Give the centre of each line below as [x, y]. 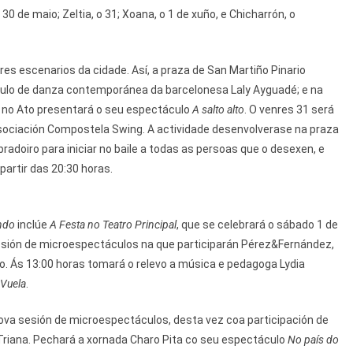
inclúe [32, 225]
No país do [313, 340]
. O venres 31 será [289, 110]
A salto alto [218, 110]
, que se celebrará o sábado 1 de [257, 225]
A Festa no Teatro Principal [113, 225]
